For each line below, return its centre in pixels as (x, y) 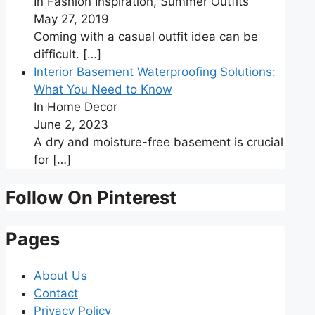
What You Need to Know (103, 90)
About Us (60, 275)
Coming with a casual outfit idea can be (146, 37)
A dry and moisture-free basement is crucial (159, 142)
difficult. (58, 54)
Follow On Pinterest (91, 197)
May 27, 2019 (71, 19)
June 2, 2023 (71, 125)
